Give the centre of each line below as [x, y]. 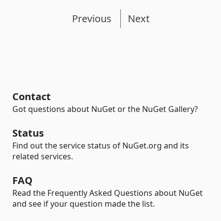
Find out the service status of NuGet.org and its [101, 146]
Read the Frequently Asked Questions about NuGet [108, 193]
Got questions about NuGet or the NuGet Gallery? [105, 109]
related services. [43, 156]
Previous [92, 18]
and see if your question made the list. [84, 204]
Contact [32, 96]
